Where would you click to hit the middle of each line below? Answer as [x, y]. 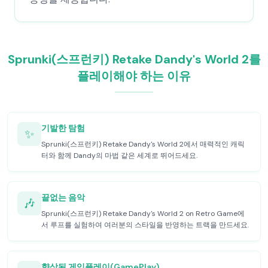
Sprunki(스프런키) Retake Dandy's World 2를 [134, 59]
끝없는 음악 [63, 197]
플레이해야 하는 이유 [134, 76]
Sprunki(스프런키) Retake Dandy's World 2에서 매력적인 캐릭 [143, 144]
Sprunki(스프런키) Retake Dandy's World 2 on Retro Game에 [143, 214]
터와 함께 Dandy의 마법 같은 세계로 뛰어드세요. [119, 156]
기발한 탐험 [63, 128]
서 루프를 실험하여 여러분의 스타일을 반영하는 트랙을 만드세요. [145, 225]
